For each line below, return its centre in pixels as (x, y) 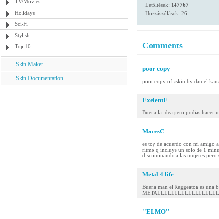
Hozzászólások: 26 (166, 13)
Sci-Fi (21, 24)
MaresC (153, 131)
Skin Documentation (39, 78)
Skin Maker (29, 64)
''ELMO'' (156, 211)
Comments (163, 45)
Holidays (25, 13)
